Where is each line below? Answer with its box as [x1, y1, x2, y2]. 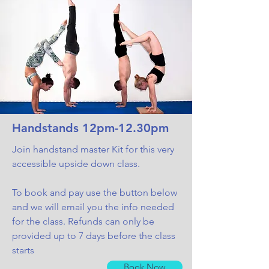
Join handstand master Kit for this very [12, 143, 174, 155]
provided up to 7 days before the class [12, 229, 175, 241]
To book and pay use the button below [12, 186, 177, 198]
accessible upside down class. [12, 157, 140, 169]
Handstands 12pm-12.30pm [12, 120, 169, 135]
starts [12, 244, 34, 256]
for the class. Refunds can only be [12, 215, 154, 227]
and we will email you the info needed [12, 201, 174, 213]
